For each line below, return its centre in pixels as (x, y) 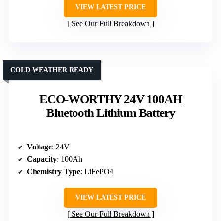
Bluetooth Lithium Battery (110, 113)
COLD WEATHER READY (52, 70)
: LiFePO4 (97, 172)
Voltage (39, 147)
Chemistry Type (54, 172)
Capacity (42, 159)
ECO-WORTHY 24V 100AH (110, 99)
